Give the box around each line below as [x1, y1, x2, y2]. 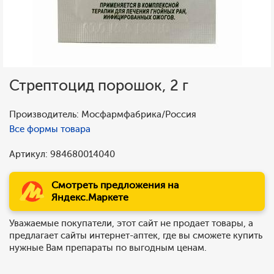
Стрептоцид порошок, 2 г [9, 76, 188, 94]
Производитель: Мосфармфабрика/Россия [9, 109, 196, 120]
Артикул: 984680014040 [9, 149, 115, 160]
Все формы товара [9, 124, 91, 135]
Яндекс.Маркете [51, 191, 128, 203]
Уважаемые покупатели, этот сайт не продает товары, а [9, 218, 253, 229]
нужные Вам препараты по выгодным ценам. [9, 242, 207, 253]
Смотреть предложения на [51, 179, 179, 191]
